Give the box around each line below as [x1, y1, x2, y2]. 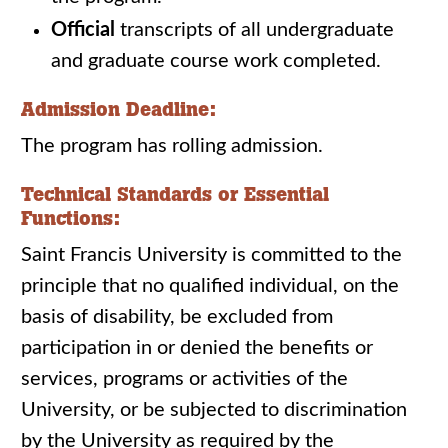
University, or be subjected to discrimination [21, 400, 407, 420]
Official [51, 20, 115, 40]
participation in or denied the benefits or [21, 338, 373, 358]
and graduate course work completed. [51, 51, 381, 71]
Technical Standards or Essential [21, 182, 329, 206]
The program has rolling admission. [21, 136, 323, 156]
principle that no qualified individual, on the [21, 276, 399, 296]
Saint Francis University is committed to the [21, 245, 402, 265]
